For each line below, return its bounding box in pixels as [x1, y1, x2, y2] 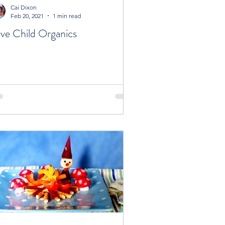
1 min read [53, 12, 81, 20]
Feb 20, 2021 [11, 12, 44, 20]
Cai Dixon [11, 3, 37, 11]
